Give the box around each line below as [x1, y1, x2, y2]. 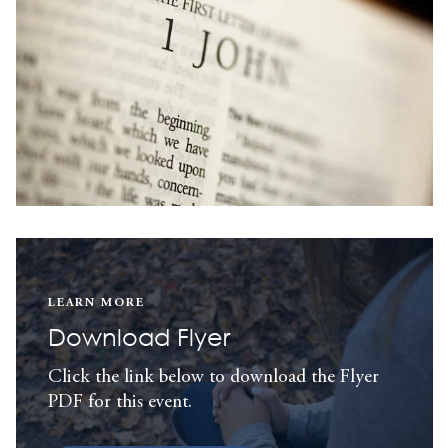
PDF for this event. [47, 392, 192, 412]
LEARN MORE [47, 296, 145, 309]
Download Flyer [47, 321, 230, 351]
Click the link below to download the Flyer [47, 367, 379, 387]
